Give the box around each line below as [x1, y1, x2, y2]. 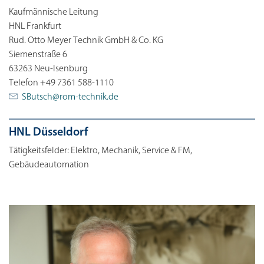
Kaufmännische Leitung [9, 7, 98, 17]
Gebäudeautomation [9, 160, 89, 170]
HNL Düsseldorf [9, 126, 88, 138]
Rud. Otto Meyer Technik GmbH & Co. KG [9, 35, 163, 45]
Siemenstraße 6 [9, 49, 67, 60]
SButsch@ [22, 92, 60, 102]
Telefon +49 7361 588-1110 [9, 78, 114, 88]
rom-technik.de [60, 92, 118, 102]
